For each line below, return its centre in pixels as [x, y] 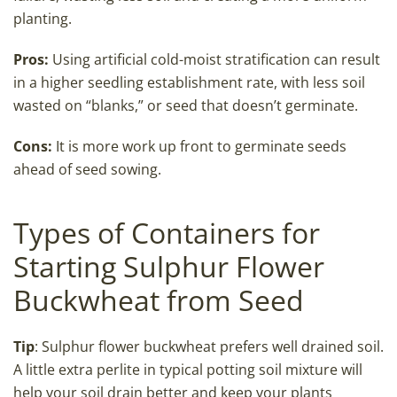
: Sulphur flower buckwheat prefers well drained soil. [209, 347]
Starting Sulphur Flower [169, 267]
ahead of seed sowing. [87, 170]
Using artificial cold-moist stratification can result [214, 60]
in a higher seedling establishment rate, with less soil [189, 83]
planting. [43, 19]
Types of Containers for [167, 233]
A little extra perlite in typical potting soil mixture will [188, 370]
